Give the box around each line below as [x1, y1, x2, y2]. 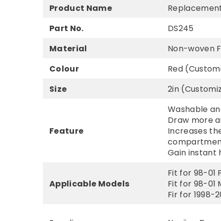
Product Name [49, 2, 112, 14]
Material [49, 43, 87, 55]
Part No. [49, 23, 84, 35]
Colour [49, 63, 79, 75]
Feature [49, 125, 84, 137]
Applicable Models [49, 178, 130, 190]
